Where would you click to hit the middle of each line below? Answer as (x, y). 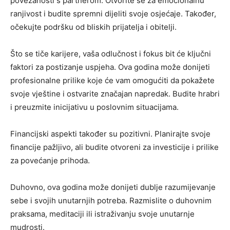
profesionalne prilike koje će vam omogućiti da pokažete (112, 80)
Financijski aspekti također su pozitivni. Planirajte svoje (110, 134)
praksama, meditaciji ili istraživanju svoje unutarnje (102, 214)
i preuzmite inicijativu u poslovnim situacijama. (94, 107)
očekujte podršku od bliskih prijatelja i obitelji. (93, 27)
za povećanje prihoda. (50, 160)
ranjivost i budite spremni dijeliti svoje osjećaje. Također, (113, 14)
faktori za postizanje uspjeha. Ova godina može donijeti (110, 67)
